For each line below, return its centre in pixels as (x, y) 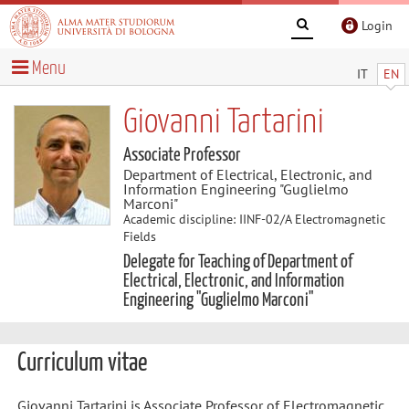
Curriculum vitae (82, 363)
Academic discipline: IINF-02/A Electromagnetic (254, 219)
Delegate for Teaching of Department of (237, 262)
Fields (139, 236)
